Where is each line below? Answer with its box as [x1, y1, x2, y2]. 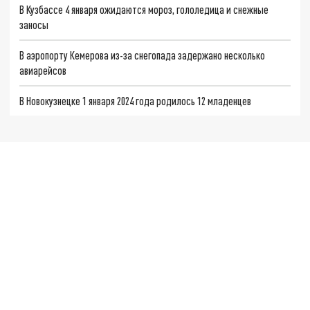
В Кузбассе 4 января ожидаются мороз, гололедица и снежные [19, 3, 269, 17]
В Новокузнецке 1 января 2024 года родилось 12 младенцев [19, 93, 252, 107]
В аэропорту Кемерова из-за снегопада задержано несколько [19, 48, 266, 62]
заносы [19, 18, 49, 32]
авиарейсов [19, 64, 67, 77]
